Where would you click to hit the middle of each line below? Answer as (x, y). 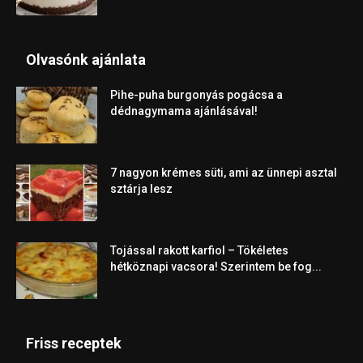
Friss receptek (74, 343)
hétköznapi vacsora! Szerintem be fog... (216, 266)
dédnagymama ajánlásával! (184, 111)
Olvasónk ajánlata (86, 59)
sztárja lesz (141, 188)
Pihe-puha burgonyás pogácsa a (196, 94)
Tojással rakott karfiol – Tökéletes (199, 250)
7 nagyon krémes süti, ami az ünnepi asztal (224, 172)
